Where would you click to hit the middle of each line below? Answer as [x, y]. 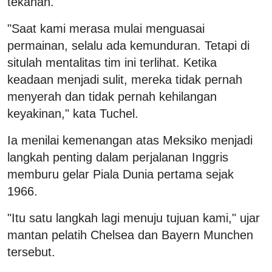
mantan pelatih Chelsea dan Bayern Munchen [130, 235]
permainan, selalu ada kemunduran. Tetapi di [128, 45]
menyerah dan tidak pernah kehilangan [112, 96]
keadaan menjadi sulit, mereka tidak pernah [125, 79]
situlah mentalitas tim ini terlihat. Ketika [112, 62]
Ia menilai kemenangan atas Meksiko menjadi [130, 140]
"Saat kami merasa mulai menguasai [106, 28]
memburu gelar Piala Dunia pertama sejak [121, 174]
